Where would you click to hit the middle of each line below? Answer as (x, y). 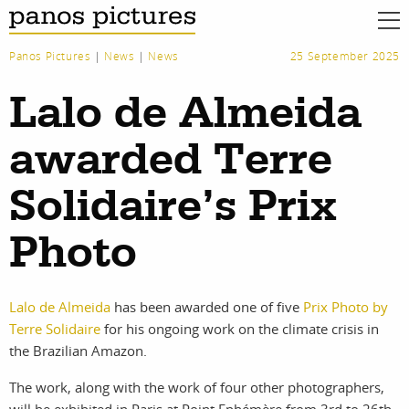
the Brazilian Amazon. (78, 351)
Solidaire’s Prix (173, 207)
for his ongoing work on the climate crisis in (240, 329)
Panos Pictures (50, 56)
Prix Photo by (346, 307)
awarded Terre (171, 161)
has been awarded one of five (207, 307)
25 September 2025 (345, 56)
